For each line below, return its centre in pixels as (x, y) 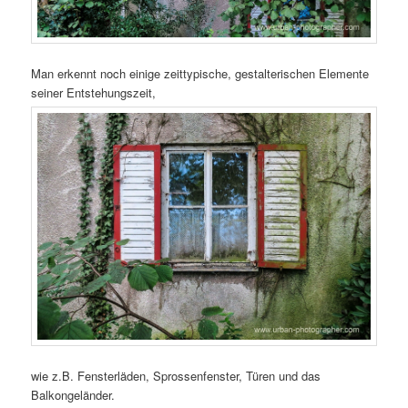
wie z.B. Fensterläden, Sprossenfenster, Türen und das (176, 375)
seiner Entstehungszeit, (94, 92)
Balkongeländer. (73, 394)
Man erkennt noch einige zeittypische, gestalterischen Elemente (200, 73)
